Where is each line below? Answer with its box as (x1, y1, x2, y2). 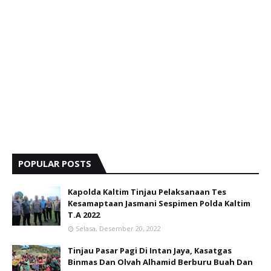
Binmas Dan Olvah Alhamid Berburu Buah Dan (68, 256, 253, 267)
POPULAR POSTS (18, 157, 91, 169)
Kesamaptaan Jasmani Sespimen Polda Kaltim (68, 198, 250, 209)
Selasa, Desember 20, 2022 (76, 224, 161, 233)
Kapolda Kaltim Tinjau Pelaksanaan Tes (68, 186, 226, 197)
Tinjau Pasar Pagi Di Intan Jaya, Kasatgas (68, 245, 232, 256)
